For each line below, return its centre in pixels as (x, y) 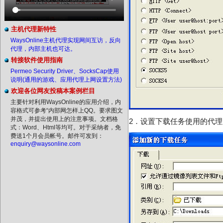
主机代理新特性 (34, 29)
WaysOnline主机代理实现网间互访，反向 (66, 40)
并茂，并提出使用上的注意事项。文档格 (64, 119)
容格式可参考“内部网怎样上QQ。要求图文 (67, 111)
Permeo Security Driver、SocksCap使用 (65, 71)
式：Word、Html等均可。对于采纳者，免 (66, 127)
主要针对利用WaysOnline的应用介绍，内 (66, 102)
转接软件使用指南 (37, 60)
